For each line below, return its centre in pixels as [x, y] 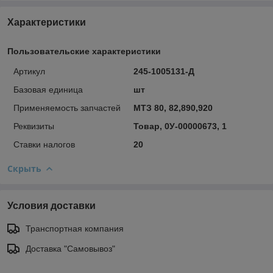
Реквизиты [34, 126]
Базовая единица [48, 89]
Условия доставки [51, 205]
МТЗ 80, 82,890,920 [173, 108]
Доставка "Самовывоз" [70, 248]
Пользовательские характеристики [84, 51]
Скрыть [24, 168]
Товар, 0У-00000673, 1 [180, 126]
